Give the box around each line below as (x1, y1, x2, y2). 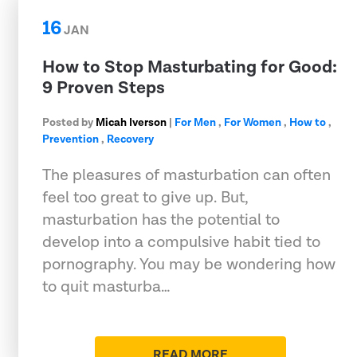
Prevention (42, 131, 99, 147)
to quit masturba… (42, 276, 171, 297)
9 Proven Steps (42, 76, 165, 100)
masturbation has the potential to (42, 209, 280, 230)
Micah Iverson (96, 115, 167, 130)
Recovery (107, 131, 154, 147)
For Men (175, 115, 216, 130)
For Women (224, 115, 281, 130)
